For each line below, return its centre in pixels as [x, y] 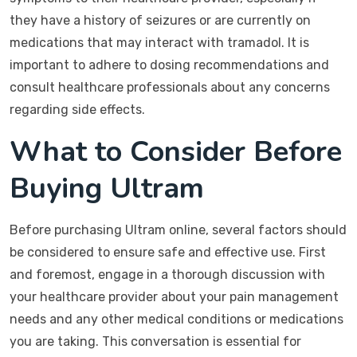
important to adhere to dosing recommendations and [169, 65]
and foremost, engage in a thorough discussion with [167, 275]
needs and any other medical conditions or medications [177, 319]
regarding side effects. [77, 110]
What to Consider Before [176, 152]
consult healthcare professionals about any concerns [170, 87]
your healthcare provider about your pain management [174, 297]
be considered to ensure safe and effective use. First [168, 252]
